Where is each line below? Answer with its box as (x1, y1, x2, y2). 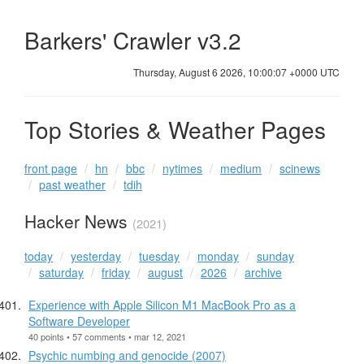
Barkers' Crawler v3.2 (24, 23, 248, 56)
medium (220, 160, 262, 177)
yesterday (71, 247, 121, 264)
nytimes (162, 160, 202, 177)
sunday (257, 247, 294, 264)
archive (245, 263, 282, 280)
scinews (279, 160, 320, 177)
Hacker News (24, 209, 132, 234)
